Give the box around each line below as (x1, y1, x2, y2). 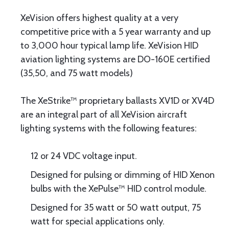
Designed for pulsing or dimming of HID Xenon (31, 169, 215, 180)
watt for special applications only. (31, 216, 165, 227)
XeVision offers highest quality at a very (20, 12, 178, 24)
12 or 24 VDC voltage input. (31, 150, 137, 162)
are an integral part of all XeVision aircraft (20, 109, 187, 120)
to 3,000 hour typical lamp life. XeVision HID (20, 40, 198, 51)
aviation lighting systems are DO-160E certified (20, 54, 210, 65)
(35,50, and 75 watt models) (20, 67, 133, 79)
